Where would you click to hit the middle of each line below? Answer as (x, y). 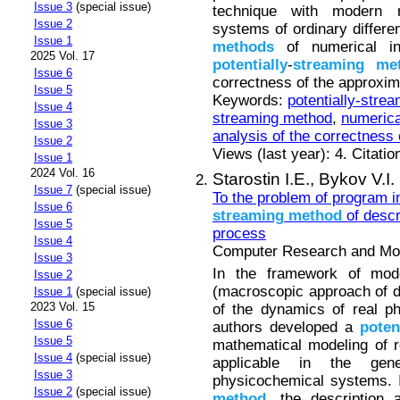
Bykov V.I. (357, 179)
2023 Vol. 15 (62, 307)
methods (243, 47)
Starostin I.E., (266, 179)
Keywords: (250, 100)
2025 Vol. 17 (62, 56)
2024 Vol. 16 (62, 173)
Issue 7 (53, 190)
